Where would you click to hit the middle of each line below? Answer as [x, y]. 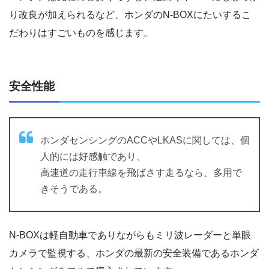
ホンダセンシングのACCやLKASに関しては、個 [145, 140]
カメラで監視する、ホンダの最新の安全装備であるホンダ [134, 253]
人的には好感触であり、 [93, 156]
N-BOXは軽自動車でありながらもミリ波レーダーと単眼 [130, 235]
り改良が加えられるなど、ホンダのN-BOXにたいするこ [130, 15]
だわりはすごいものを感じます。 [81, 33]
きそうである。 [74, 189]
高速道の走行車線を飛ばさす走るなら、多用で [141, 172]
